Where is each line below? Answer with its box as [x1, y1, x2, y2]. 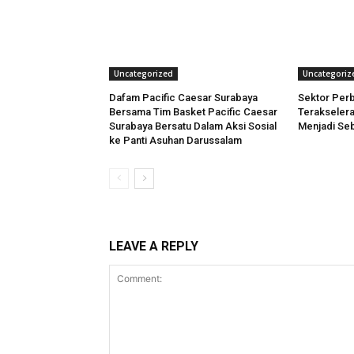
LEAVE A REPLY [109, 239, 198, 254]
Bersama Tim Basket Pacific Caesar [109, 106, 277, 119]
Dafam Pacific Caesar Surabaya [109, 92, 258, 104]
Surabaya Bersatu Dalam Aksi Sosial [109, 120, 277, 133]
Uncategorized [114, 68, 173, 80]
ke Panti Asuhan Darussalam [109, 134, 242, 147]
